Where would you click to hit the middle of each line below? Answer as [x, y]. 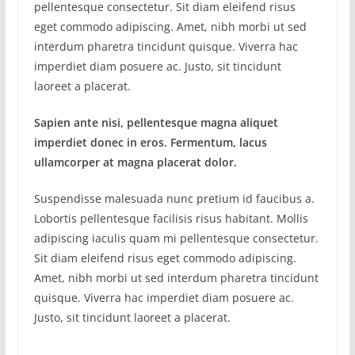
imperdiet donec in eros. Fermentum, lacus [150, 142]
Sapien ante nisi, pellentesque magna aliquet [156, 122]
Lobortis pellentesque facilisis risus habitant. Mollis [171, 218]
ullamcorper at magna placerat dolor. [135, 162]
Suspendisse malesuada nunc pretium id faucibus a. [174, 198]
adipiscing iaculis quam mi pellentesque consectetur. [176, 238]
